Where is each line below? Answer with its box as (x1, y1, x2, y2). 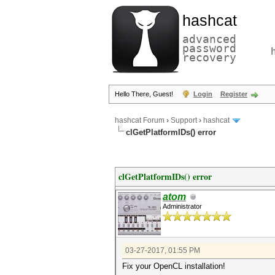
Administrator (163, 203, 202, 210)
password (182, 42, 236, 55)
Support (171, 116, 197, 125)
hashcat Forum (115, 116, 165, 125)
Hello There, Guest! (115, 90, 175, 98)
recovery (182, 51, 236, 64)
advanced (182, 33, 236, 45)
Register (220, 90, 247, 98)
